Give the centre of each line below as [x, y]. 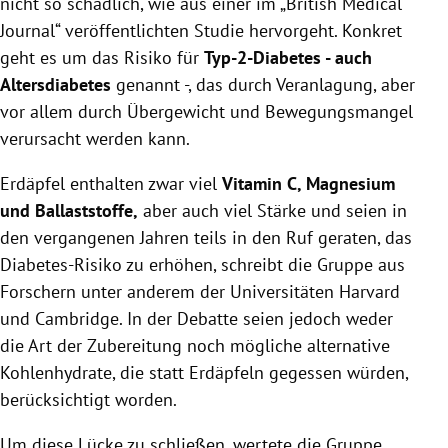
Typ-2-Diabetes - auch [288, 57]
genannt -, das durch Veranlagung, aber [263, 84]
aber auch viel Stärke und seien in [272, 210]
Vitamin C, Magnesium [308, 183]
